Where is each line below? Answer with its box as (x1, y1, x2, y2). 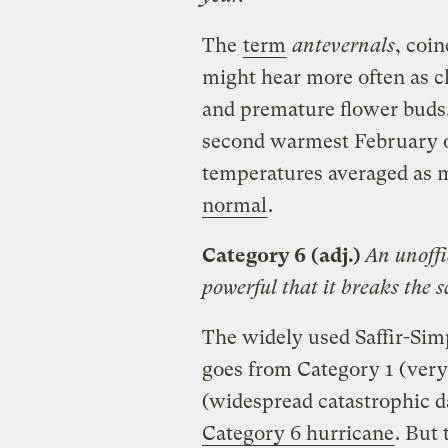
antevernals (291, 34, 395, 58)
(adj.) (310, 244, 365, 268)
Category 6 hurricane (201, 422, 394, 446)
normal (201, 194, 267, 218)
